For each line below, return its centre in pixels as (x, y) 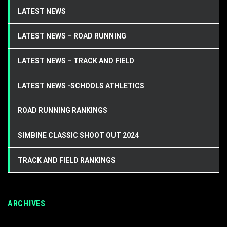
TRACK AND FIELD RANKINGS (67, 160)
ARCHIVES (27, 204)
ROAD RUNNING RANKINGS (63, 111)
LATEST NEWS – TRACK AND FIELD (76, 61)
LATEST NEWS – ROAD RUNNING (72, 36)
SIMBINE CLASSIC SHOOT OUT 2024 (78, 136)
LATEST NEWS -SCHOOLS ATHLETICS (81, 86)
